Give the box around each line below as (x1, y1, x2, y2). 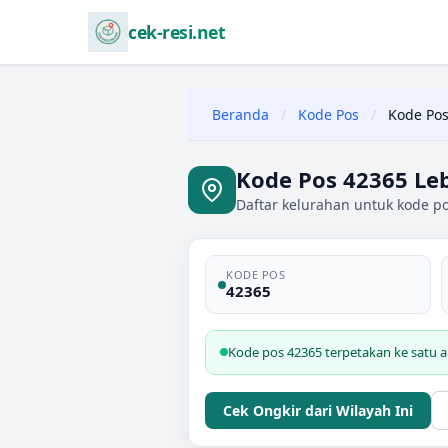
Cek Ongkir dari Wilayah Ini (223, 401, 413, 420)
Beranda (212, 105, 269, 124)
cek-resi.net (128, 20, 225, 44)
